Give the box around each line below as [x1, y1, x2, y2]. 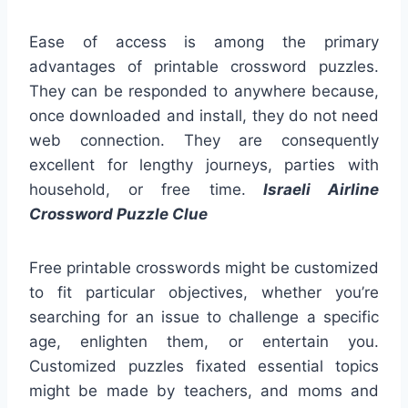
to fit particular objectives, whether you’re [29, 282, 379, 301]
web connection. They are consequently [29, 130, 379, 149]
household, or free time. [29, 179, 246, 199]
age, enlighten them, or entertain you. [29, 331, 379, 351]
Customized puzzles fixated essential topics [29, 356, 379, 375]
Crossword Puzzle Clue [29, 204, 208, 223]
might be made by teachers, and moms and [29, 381, 379, 400]
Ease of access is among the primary [29, 32, 379, 51]
